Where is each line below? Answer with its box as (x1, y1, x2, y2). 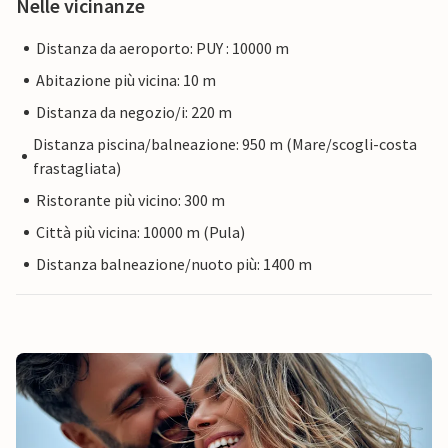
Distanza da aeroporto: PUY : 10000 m (36, 38, 289, 59)
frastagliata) (32, 158, 121, 179)
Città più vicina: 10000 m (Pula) (36, 222, 245, 243)
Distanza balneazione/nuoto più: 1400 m (36, 254, 312, 275)
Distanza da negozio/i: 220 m (36, 102, 232, 123)
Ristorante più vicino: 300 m (36, 190, 225, 211)
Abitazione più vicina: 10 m (36, 70, 216, 91)
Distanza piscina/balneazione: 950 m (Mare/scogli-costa (32, 134, 417, 155)
